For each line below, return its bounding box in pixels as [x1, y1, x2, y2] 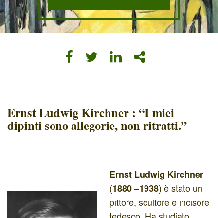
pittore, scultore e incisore [109, 195, 209, 208]
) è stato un [159, 181, 202, 194]
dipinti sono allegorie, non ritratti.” [7, 117, 187, 134]
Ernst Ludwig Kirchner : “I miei [7, 104, 174, 121]
